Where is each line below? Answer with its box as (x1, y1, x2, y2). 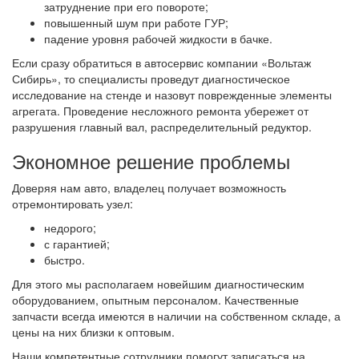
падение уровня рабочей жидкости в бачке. (44, 30, 272, 46)
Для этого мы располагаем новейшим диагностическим (12, 276, 305, 292)
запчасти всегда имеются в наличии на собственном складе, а (12, 308, 341, 324)
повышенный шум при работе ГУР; (44, 14, 228, 30)
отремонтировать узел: (12, 196, 133, 212)
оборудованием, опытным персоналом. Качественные (12, 292, 299, 308)
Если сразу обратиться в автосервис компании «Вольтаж (12, 54, 311, 71)
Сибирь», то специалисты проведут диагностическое (12, 71, 290, 87)
